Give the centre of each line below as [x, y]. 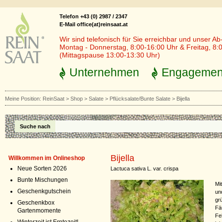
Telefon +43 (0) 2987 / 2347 [93, 16]
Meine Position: [24, 99]
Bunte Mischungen [43, 180]
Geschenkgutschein [44, 191]
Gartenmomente [39, 211]
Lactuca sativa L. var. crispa [144, 168]
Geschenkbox [36, 203]
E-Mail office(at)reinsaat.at [94, 24]
